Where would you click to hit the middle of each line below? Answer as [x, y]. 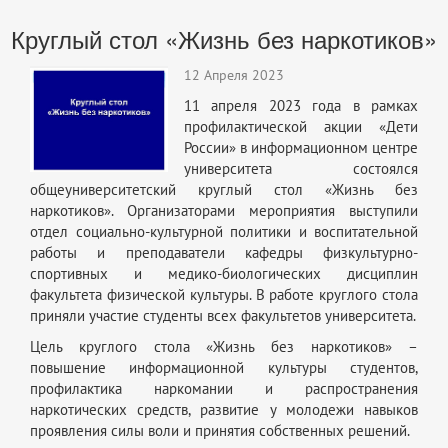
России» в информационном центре [301, 147]
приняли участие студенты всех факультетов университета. [223, 315]
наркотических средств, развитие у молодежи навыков [224, 409]
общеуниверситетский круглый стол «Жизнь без [224, 189]
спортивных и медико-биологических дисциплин [224, 273]
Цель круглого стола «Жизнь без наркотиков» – [224, 346]
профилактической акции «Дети [301, 126]
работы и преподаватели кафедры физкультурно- [224, 252]
